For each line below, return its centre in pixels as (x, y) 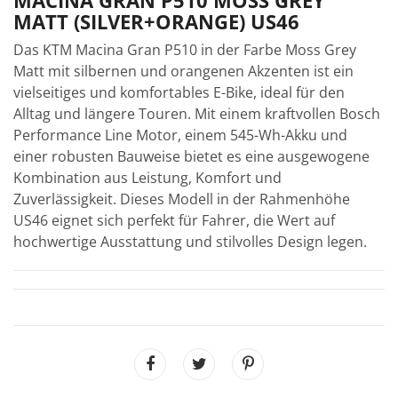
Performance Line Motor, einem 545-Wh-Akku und (180, 135)
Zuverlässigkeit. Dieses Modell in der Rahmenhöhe (182, 199)
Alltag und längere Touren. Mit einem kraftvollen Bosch (197, 113)
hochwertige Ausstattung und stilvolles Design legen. (190, 241)
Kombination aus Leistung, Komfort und (147, 177)
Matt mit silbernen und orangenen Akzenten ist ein (183, 71)
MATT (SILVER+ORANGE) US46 (156, 21)
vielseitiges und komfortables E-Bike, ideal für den (179, 92)
